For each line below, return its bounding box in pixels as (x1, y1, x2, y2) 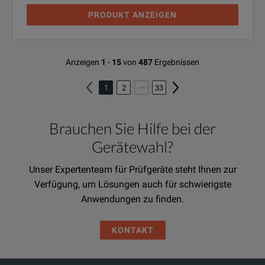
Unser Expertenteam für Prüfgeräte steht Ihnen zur (28, 164, 237, 175)
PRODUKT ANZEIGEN (88, 10, 177, 20)
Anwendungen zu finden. (81, 193, 184, 205)
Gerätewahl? (92, 137, 173, 156)
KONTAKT (111, 225, 154, 235)
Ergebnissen (154, 57, 199, 67)
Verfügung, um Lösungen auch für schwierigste (34, 179, 231, 190)
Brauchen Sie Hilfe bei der (49, 119, 216, 138)
